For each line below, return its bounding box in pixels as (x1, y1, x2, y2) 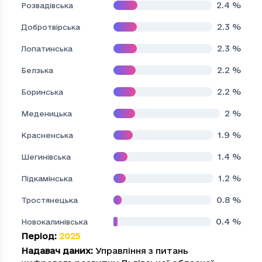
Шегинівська (21, 152, 71, 161)
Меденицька (21, 109, 72, 118)
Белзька (21, 65, 53, 74)
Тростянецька (21, 195, 78, 204)
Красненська (21, 130, 73, 139)
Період (21, 231, 54, 241)
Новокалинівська (21, 217, 88, 226)
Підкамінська (21, 174, 73, 182)
